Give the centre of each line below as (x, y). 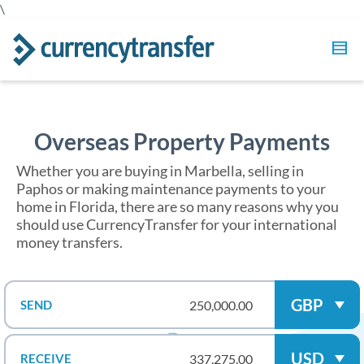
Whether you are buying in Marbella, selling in (160, 171)
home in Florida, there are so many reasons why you (178, 206)
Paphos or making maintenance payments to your (171, 188)
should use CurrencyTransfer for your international (177, 224)
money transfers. (69, 242)
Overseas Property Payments (182, 141)
